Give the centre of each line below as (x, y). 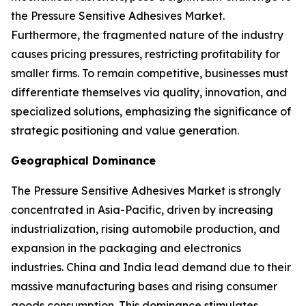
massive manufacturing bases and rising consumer (144, 286)
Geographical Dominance (83, 161)
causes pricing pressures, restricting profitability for (145, 54)
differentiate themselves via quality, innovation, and (149, 92)
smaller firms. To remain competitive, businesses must (150, 73)
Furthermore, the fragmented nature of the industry (147, 35)
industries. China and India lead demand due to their (151, 267)
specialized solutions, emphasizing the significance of (151, 111)
